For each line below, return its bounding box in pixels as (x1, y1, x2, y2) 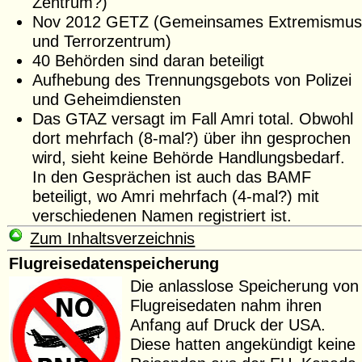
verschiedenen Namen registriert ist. (32, 206, 292, 225)
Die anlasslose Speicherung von (130, 276, 360, 295)
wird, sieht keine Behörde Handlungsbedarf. (32, 148, 345, 167)
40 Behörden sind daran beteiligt (32, 51, 264, 70)
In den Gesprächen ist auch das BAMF (32, 167, 311, 187)
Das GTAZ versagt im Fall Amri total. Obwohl (32, 109, 353, 128)
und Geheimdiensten (32, 90, 181, 109)
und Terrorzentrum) (32, 32, 171, 51)
